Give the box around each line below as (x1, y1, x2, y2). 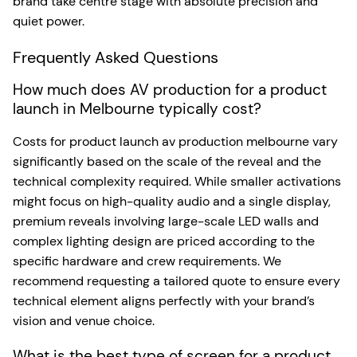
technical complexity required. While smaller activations (13, 172, 341, 190)
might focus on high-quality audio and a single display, (13, 192, 331, 210)
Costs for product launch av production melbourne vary (13, 132, 338, 150)
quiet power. (13, 12, 84, 29)
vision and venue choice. (13, 312, 155, 329)
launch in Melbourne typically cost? (13, 98, 261, 119)
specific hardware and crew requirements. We (13, 252, 281, 269)
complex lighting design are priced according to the (13, 232, 315, 249)
